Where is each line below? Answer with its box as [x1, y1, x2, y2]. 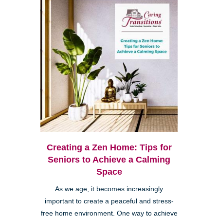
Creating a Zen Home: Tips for [46, 142, 172, 152]
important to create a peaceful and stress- [44, 197, 174, 205]
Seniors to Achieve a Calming [48, 154, 170, 164]
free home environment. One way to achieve [40, 209, 178, 217]
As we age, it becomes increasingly [55, 185, 163, 193]
